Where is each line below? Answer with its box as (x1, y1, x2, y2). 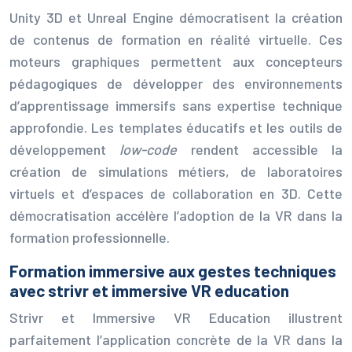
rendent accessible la (190, 140, 343, 158)
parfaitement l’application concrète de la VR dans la (9, 330, 343, 348)
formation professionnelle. (9, 228, 170, 246)
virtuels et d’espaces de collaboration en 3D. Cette (9, 184, 343, 202)
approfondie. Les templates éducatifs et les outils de (9, 118, 343, 136)
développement (9, 140, 120, 158)
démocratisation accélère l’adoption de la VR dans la (9, 206, 343, 224)
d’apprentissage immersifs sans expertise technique (9, 96, 343, 114)
